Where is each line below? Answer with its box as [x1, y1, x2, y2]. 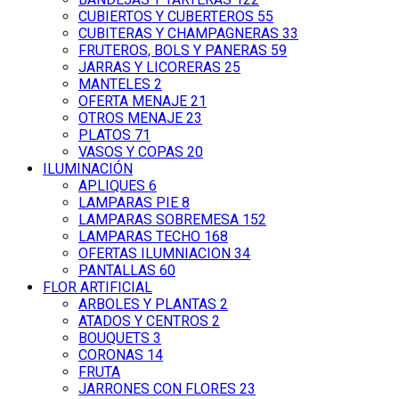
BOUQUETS [78, 330, 153, 347]
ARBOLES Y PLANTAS [78, 296, 220, 313]
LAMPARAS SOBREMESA [78, 211, 242, 229]
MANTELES [78, 76, 154, 94]
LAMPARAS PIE [78, 194, 182, 212]
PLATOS [78, 126, 134, 144]
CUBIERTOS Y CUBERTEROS [78, 8, 257, 26]
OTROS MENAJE [78, 110, 186, 127]
